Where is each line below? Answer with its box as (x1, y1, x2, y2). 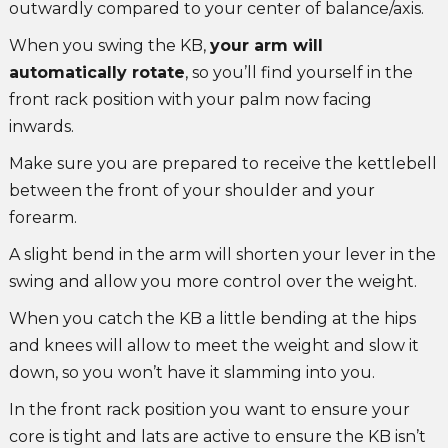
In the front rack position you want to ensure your (8, 400, 410, 420)
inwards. (8, 117, 74, 137)
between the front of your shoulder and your (8, 181, 375, 201)
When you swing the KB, (8, 36, 210, 56)
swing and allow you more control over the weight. (8, 272, 417, 292)
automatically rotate (8, 63, 185, 83)
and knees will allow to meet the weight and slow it (8, 336, 419, 356)
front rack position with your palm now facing (8, 90, 372, 110)
